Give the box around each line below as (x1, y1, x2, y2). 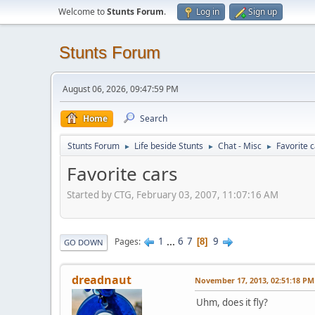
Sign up (248, 6, 277, 18)
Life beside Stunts (134, 140, 203, 152)
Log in (196, 6, 219, 18)
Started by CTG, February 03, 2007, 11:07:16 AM (67, 188, 278, 201)
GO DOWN (64, 236, 103, 247)
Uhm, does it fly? (196, 295, 268, 309)
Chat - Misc (218, 140, 262, 152)
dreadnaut (72, 271, 131, 288)
